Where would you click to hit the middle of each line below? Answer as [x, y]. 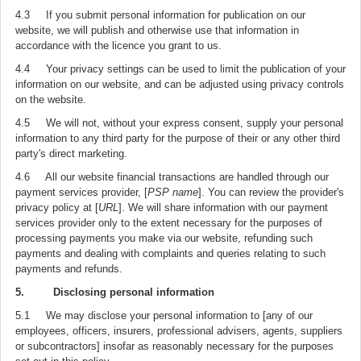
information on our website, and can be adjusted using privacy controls [180, 84]
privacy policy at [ [57, 207]
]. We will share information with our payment [223, 207]
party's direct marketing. [71, 154]
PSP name [173, 192]
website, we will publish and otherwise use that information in [157, 30]
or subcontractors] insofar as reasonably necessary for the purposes [174, 346]
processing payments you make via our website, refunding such [164, 238]
